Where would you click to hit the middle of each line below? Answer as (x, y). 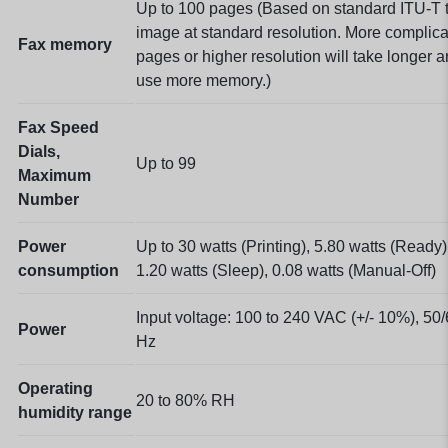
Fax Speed (58, 127)
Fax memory (65, 44)
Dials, (39, 151)
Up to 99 (166, 163)
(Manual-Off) (392, 270)
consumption (68, 270)
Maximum (54, 175)
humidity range (75, 412)
